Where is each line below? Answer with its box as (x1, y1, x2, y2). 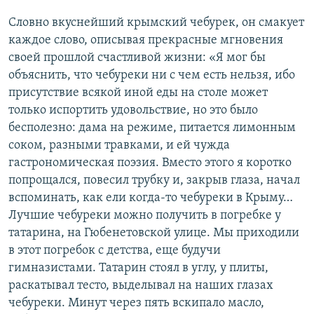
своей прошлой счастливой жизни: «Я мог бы (8, 51, 266, 64)
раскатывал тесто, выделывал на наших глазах (8, 279, 273, 292)
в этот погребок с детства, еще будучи (8, 244, 221, 257)
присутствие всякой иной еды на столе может (8, 86, 268, 100)
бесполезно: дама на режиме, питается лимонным (8, 121, 296, 135)
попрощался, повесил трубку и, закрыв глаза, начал (8, 174, 300, 187)
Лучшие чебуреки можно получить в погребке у (8, 209, 281, 222)
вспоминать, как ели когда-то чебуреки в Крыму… (8, 191, 293, 205)
